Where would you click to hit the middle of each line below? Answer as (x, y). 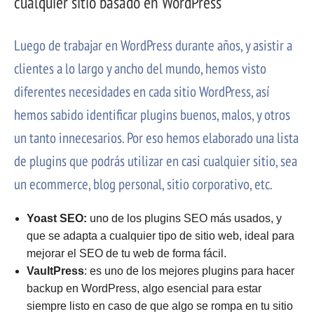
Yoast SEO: (58, 219)
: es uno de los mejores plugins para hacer (189, 271)
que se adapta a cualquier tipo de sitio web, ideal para (160, 236)
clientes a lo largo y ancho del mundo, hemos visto (140, 69)
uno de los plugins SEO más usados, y (185, 219)
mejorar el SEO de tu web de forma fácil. (126, 254)
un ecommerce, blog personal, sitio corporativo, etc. (143, 184)
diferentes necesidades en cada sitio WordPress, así (142, 92)
